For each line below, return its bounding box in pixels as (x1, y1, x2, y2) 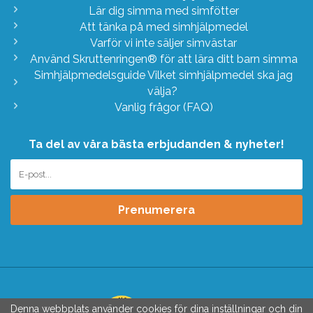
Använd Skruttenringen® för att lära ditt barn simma (29, 52, 298, 66)
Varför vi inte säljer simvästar (90, 36, 237, 50)
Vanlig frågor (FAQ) (114, 100, 213, 114)
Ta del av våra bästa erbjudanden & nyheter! (29, 137, 284, 151)
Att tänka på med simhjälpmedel (79, 20, 248, 34)
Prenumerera (118, 203, 195, 217)
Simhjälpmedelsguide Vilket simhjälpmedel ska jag (34, 68, 293, 82)
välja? (147, 84, 180, 98)
